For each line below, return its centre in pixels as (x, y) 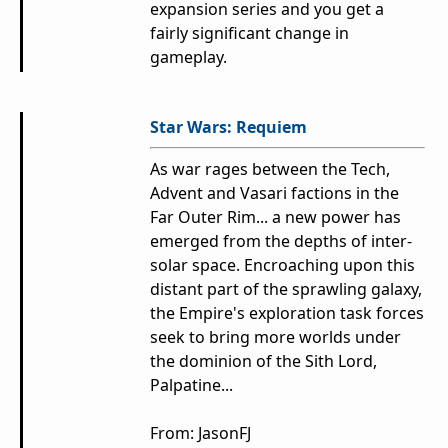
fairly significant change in (249, 33)
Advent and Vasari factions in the (274, 193)
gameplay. (190, 57)
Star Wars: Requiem (228, 127)
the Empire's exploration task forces (287, 313)
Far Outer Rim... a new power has (275, 217)
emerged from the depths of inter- (281, 241)
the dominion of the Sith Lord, (263, 361)
